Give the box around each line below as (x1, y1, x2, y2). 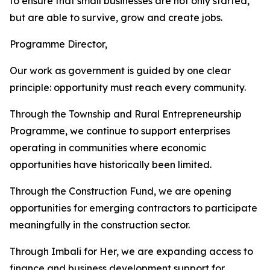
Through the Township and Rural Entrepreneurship (10, 108, 242, 120)
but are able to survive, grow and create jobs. (10, 11, 222, 24)
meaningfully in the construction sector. (10, 219, 190, 231)
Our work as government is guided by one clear (10, 64, 231, 77)
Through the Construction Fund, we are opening (10, 185, 231, 197)
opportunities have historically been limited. (10, 159, 212, 171)
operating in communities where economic (10, 142, 206, 154)
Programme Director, (10, 38, 107, 50)
